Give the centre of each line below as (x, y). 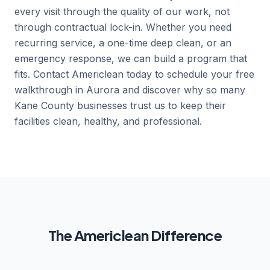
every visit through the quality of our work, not (122, 11)
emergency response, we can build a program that (131, 58)
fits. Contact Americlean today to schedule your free (134, 74)
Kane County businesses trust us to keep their (120, 105)
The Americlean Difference (135, 235)
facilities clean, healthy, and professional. (108, 121)
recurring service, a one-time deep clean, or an (123, 43)
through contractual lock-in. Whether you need (123, 27)
